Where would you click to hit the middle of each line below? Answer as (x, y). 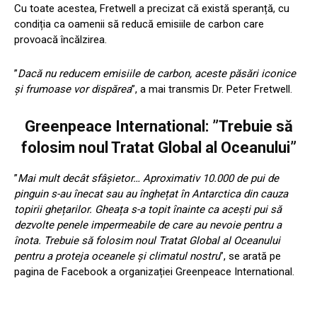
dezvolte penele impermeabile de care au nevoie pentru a (148, 225)
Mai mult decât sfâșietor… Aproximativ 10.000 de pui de (148, 178)
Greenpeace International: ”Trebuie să (158, 126)
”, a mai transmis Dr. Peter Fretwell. (212, 89)
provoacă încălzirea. (60, 39)
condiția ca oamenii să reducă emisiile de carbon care (139, 24)
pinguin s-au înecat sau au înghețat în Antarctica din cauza (151, 194)
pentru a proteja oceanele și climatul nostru (117, 256)
